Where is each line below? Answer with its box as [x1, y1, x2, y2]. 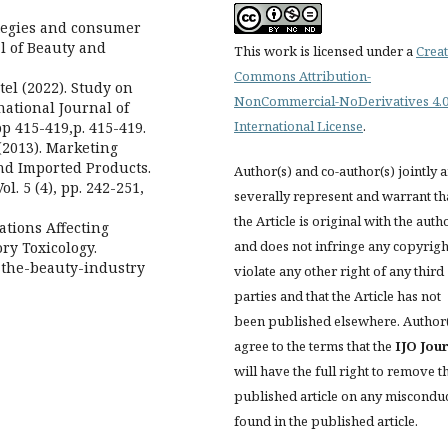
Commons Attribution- [234, 66, 371, 85]
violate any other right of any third [234, 261, 444, 280]
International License [234, 116, 363, 135]
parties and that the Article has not [234, 286, 441, 305]
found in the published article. [234, 411, 418, 430]
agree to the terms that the [234, 336, 395, 355]
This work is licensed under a [234, 41, 416, 60]
